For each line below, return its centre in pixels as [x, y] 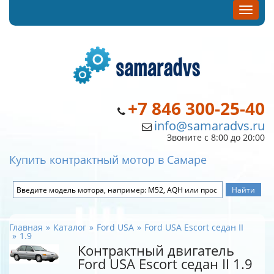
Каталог [70, 227]
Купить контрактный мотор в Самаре [108, 160]
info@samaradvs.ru [209, 126]
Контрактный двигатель [156, 250]
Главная [26, 227]
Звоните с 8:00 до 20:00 [216, 137]
